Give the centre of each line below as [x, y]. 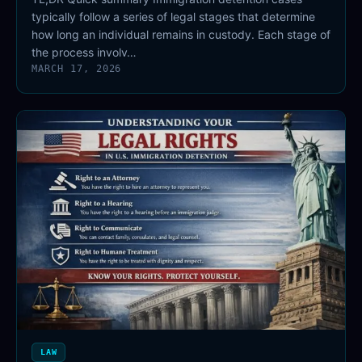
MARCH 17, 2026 [77, 69]
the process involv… [84, 53]
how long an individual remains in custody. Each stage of [181, 35]
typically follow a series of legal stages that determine [173, 17]
